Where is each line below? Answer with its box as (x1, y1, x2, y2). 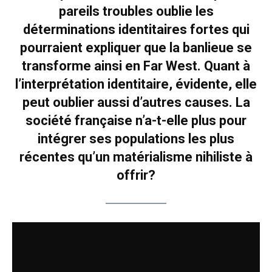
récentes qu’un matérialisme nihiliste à (19, 149, 253, 165)
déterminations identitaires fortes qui (22, 22, 250, 38)
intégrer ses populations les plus (38, 131, 234, 147)
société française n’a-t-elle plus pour (25, 113, 246, 129)
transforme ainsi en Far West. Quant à (22, 58, 250, 74)
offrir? (117, 168, 155, 183)
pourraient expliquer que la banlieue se (20, 40, 252, 56)
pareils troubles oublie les (58, 4, 214, 19)
